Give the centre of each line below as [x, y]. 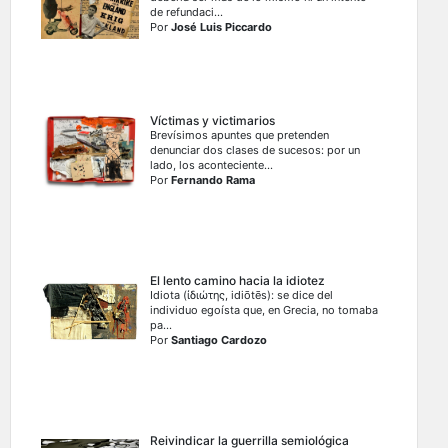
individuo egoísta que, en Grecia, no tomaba [264, 310]
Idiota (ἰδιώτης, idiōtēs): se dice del [242, 295]
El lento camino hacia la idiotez [238, 281]
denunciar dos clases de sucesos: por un [255, 150]
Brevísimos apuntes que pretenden [240, 135]
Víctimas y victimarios [213, 121]
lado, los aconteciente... [212, 165]
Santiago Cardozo [219, 340]
